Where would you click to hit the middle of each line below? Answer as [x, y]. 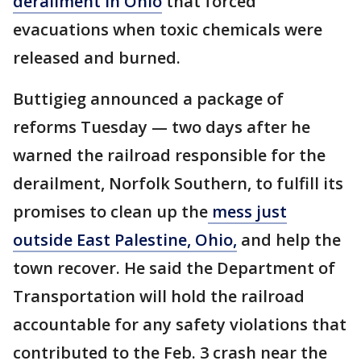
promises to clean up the [110, 212]
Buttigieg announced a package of [148, 99]
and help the [289, 240]
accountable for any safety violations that [180, 325]
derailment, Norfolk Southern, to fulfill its [178, 184]
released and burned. [97, 58]
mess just [247, 212]
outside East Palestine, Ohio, [125, 240]
